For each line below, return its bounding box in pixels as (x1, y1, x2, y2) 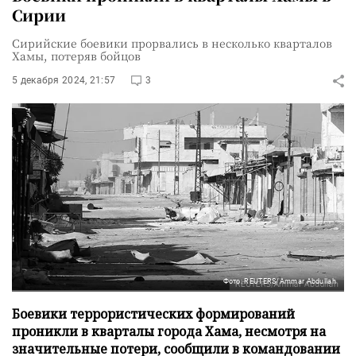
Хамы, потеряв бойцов (12, 48, 141, 64)
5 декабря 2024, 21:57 (12, 75, 116, 86)
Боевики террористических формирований (12, 304, 295, 323)
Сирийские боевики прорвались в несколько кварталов (12, 35, 332, 51)
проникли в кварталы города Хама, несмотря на (12, 322, 326, 340)
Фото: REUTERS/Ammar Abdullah (222, 277, 336, 285)
